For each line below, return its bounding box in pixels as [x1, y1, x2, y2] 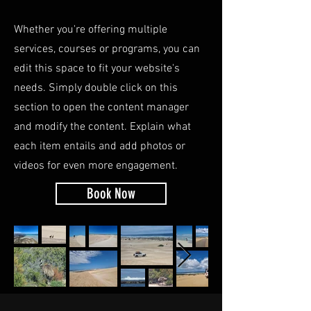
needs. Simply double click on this [14, 81, 178, 95]
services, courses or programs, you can [14, 42, 200, 56]
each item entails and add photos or [14, 140, 185, 153]
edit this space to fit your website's [14, 62, 180, 76]
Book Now [87, 185, 135, 202]
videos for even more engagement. [14, 159, 178, 173]
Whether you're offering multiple [14, 23, 167, 37]
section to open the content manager [14, 101, 189, 115]
